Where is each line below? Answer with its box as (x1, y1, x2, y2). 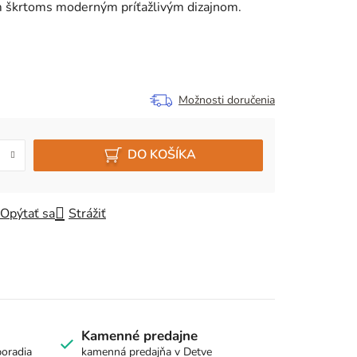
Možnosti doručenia (178, 92, 275, 108)
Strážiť (69, 204, 106, 222)
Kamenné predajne (80, 326, 198, 345)
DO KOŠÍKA (127, 146, 196, 164)
